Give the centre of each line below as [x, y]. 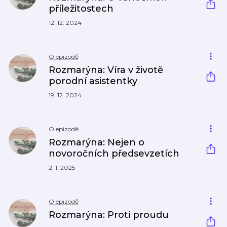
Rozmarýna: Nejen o [97, 142]
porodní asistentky [93, 81]
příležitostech [81, 9]
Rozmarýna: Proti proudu [109, 215]
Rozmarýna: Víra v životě [106, 70]
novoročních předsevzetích [114, 154]
